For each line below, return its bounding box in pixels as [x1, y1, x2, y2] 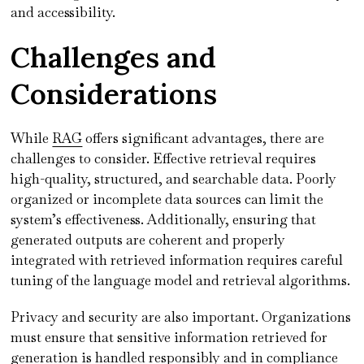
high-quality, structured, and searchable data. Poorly [11, 169, 337, 188]
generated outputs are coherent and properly [11, 230, 286, 249]
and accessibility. [11, 2, 119, 21]
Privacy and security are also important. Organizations [11, 307, 352, 326]
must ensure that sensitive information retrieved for [11, 327, 328, 346]
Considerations [11, 75, 218, 112]
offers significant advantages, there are [82, 128, 325, 147]
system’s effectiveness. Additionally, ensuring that [11, 210, 317, 228]
